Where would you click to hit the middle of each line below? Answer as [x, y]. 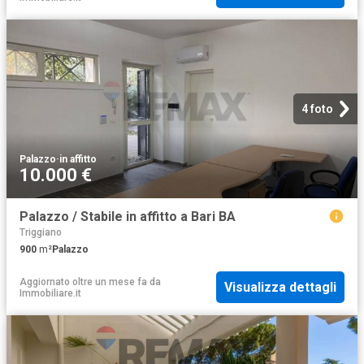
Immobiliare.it [50, 293]
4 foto [317, 108]
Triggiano [41, 232]
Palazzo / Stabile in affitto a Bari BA [128, 216]
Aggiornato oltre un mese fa [83, 282]
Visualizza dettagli [280, 288]
